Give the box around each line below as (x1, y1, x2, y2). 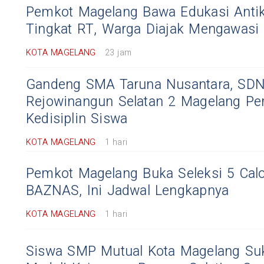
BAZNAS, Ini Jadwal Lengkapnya (26, 180, 229, 201)
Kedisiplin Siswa (26, 108, 128, 129)
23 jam (104, 46, 132, 59)
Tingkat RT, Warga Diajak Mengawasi (26, 19, 259, 39)
